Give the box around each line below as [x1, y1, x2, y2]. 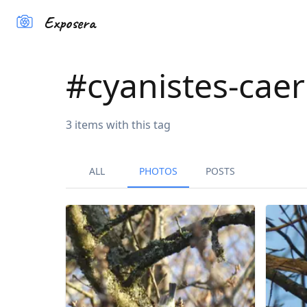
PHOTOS [139, 164, 177, 178]
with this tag [103, 116, 171, 132]
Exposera [44, 12, 95, 33]
